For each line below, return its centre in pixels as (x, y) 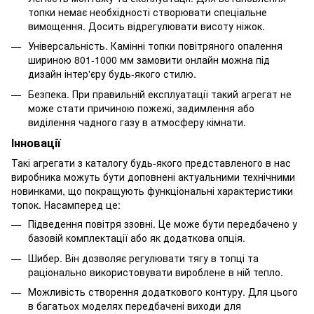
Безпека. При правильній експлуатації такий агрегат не (160, 94)
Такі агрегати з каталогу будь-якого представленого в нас (151, 163)
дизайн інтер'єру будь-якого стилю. (112, 74)
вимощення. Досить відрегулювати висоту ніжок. (146, 26)
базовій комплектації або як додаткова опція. (137, 238)
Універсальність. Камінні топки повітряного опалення (155, 46)
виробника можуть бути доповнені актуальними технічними (153, 177)
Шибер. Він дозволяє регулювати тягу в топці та (143, 258)
